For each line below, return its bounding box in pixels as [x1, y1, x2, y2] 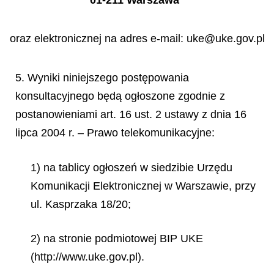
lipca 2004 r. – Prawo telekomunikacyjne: [15, 127, 215, 139]
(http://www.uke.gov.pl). [31, 251, 144, 263]
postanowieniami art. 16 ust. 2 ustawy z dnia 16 [15, 108, 246, 120]
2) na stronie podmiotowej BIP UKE [31, 232, 203, 245]
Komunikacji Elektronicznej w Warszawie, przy [31, 179, 256, 192]
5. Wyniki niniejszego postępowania [15, 72, 189, 84]
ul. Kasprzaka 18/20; [31, 198, 131, 210]
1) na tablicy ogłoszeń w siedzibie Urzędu [31, 161, 232, 174]
